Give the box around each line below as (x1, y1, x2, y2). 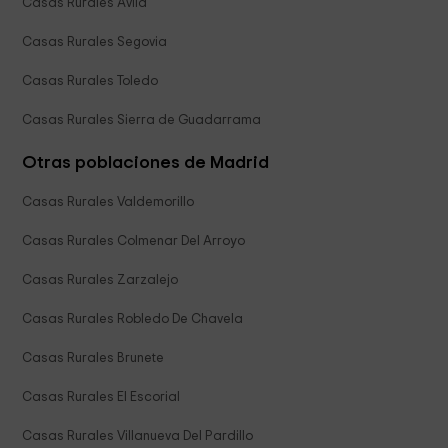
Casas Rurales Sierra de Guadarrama (22, 113, 262, 128)
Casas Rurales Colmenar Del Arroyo (22, 234, 246, 249)
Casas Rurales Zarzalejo (22, 273, 179, 288)
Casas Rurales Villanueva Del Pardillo (22, 429, 254, 444)
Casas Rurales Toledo (22, 74, 159, 89)
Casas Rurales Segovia (22, 35, 168, 50)
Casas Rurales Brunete (22, 351, 165, 366)
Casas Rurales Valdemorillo (22, 195, 195, 210)
